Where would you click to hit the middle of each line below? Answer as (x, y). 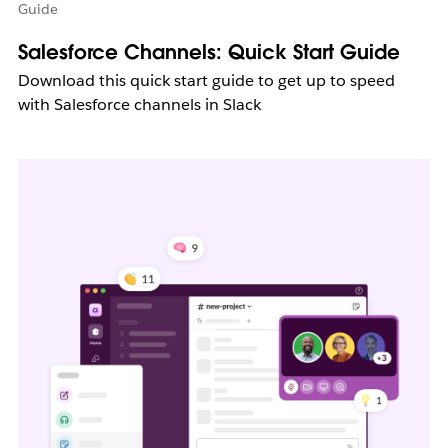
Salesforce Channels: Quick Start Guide (208, 51)
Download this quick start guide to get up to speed (206, 80)
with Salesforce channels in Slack (139, 104)
